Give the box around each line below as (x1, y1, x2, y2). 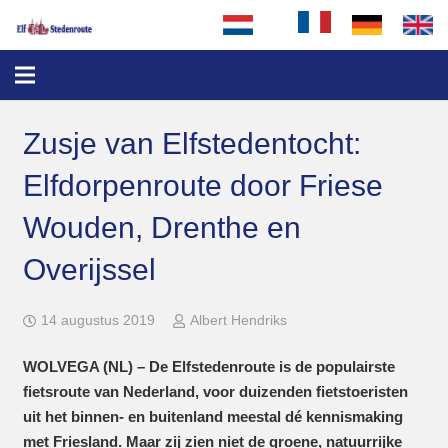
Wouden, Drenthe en (22, 210, 301, 244)
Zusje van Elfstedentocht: (22, 126, 361, 160)
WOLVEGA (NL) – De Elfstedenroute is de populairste (22, 357, 395, 375)
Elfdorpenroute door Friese (22, 168, 383, 202)
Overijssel (22, 252, 156, 286)
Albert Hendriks (189, 312, 287, 328)
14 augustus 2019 (41, 312, 155, 328)
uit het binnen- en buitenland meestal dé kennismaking (22, 407, 403, 425)
